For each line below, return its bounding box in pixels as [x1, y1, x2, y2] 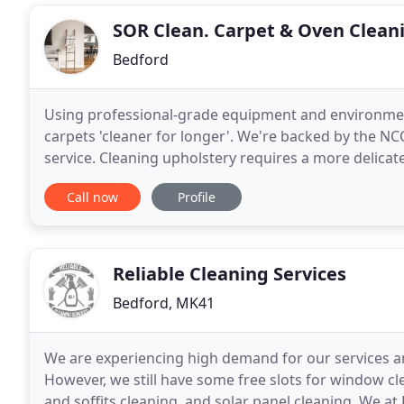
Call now [67, 188, 118, 206]
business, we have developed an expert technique [44, 170, 383, 189]
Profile [178, 188, 216, 206]
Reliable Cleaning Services [113, 262, 346, 286]
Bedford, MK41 [113, 293, 215, 313]
